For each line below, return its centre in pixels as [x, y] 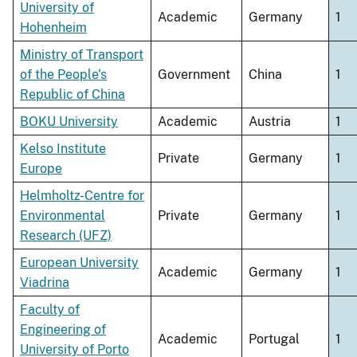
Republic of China [73, 95]
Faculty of [50, 310]
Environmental [63, 216]
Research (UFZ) [66, 236]
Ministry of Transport [82, 55]
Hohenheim [53, 28]
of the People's [63, 75]
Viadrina [45, 283]
